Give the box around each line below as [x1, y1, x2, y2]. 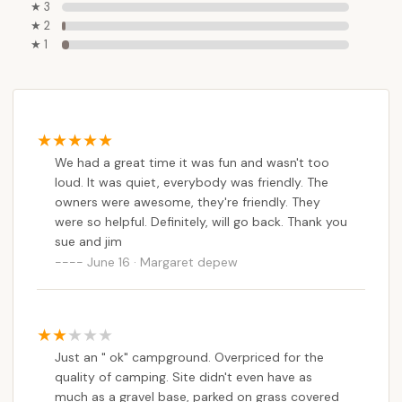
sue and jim [55, 232, 122, 249]
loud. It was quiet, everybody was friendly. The [55, 173, 328, 190]
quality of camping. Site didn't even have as [55, 368, 312, 385]
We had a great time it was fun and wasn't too [55, 153, 329, 170]
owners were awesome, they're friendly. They [55, 193, 320, 210]
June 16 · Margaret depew [87, 253, 238, 270]
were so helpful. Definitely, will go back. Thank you [55, 213, 347, 230]
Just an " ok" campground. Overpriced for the [55, 348, 324, 365]
